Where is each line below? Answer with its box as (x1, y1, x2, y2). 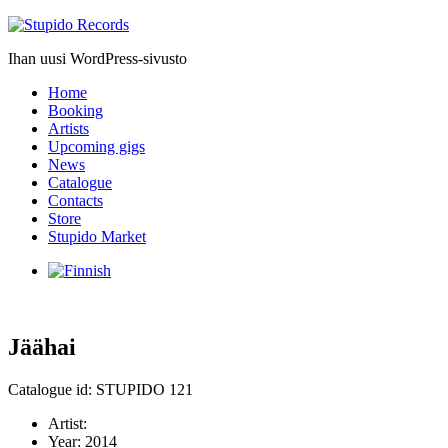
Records (7, 33, 59, 50)
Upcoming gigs (48, 138, 145, 155)
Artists (48, 120, 89, 137)
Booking (48, 102, 103, 119)
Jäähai (8, 333, 76, 360)
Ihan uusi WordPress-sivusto (8, 50, 187, 67)
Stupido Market (48, 228, 146, 245)
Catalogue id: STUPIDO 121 (8, 380, 193, 398)
